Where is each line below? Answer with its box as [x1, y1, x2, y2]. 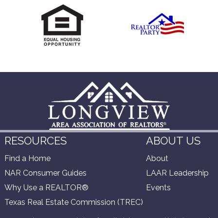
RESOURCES [4, 134, 67, 147]
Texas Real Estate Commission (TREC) [4, 197, 144, 207]
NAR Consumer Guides [4, 168, 87, 178]
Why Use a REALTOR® [4, 182, 89, 192]
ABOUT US [146, 134, 201, 147]
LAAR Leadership [146, 168, 209, 178]
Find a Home [4, 153, 51, 163]
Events [146, 182, 171, 192]
